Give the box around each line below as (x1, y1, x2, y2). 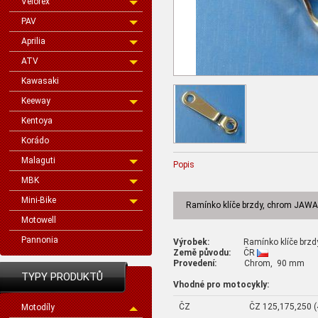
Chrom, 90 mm (216, 258, 309, 268)
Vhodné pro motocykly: (173, 279, 269, 290)
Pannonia (21, 235, 58, 245)
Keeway (21, 96, 50, 106)
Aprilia (21, 36, 45, 46)
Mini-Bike (21, 195, 56, 205)
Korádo (21, 136, 49, 146)
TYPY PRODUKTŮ (21, 270, 103, 283)
